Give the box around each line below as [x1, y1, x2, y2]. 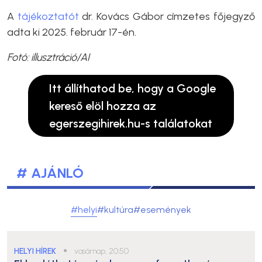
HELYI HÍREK [14, 246, 56, 256]
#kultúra [97, 204, 133, 215]
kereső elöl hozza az [49, 98, 156, 113]
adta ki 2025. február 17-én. [7, 25, 136, 39]
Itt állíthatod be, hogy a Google [49, 81, 216, 95]
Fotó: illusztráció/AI [7, 50, 89, 64]
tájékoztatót [17, 9, 79, 23]
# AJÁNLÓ [16, 164, 84, 181]
